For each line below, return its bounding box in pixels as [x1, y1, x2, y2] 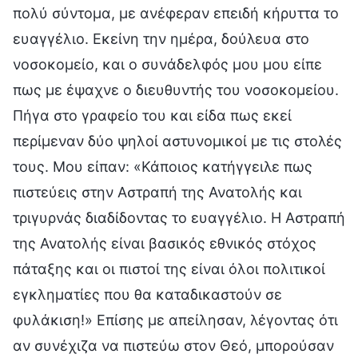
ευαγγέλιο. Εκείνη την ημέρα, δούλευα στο [13, 30, 309, 47]
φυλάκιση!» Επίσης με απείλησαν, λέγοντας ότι [13, 311, 338, 328]
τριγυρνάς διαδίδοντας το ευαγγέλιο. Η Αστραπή [13, 209, 345, 226]
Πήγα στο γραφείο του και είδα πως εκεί [13, 106, 292, 124]
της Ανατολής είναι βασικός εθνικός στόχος [13, 234, 316, 252]
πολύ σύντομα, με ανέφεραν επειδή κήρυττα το [13, 4, 339, 22]
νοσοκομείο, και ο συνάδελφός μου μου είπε [13, 55, 322, 73]
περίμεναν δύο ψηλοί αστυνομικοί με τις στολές [13, 132, 342, 149]
